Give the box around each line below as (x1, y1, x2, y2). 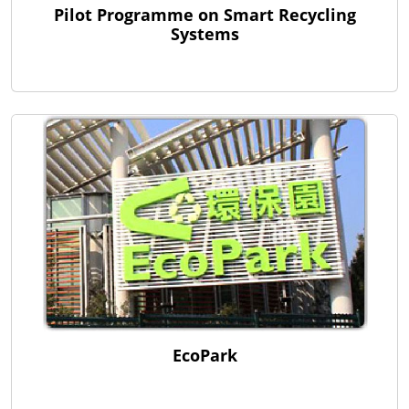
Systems (170, 22, 239, 45)
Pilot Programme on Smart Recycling (53, 3, 356, 26)
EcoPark (172, 344, 237, 367)
